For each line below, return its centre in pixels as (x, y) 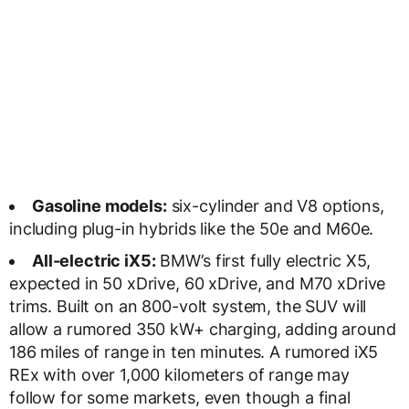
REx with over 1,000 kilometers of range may (179, 375)
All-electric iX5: (94, 261)
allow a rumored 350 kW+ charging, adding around (203, 330)
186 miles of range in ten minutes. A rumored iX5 (194, 352)
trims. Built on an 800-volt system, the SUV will (188, 307)
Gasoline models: (100, 206)
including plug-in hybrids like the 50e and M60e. (192, 229)
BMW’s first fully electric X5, (263, 261)
